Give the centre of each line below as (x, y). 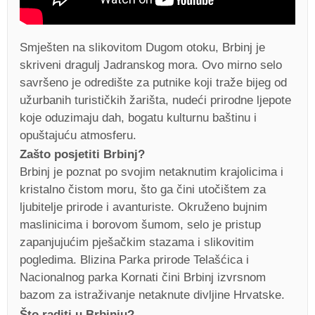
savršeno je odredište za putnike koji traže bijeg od (153, 82)
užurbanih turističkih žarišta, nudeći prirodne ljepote (155, 100)
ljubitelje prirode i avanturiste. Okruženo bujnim (143, 207)
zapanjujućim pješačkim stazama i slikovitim (137, 242)
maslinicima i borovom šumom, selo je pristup (140, 225)
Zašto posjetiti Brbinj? (82, 154)
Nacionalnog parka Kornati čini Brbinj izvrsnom (143, 277)
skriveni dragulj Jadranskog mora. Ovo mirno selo (151, 65)
